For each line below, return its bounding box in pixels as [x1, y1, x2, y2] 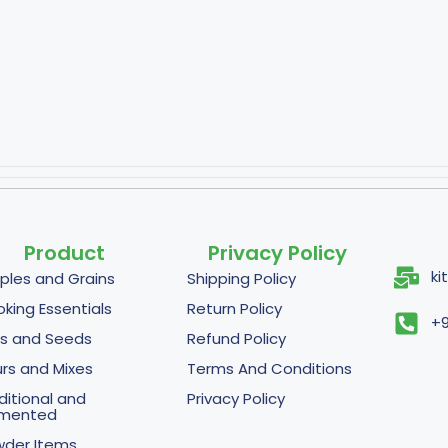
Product [24, 238, 106, 267]
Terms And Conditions [187, 357, 353, 379]
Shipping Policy [187, 267, 297, 289]
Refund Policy [187, 327, 287, 349]
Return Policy [187, 297, 283, 319]
